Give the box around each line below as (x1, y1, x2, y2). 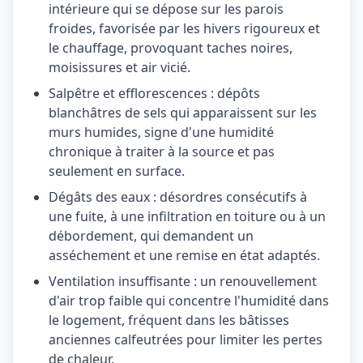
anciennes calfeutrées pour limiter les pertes (49, 331, 322, 348)
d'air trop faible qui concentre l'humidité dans (49, 292, 329, 310)
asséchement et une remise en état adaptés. (49, 246, 320, 264)
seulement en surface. (49, 162, 185, 180)
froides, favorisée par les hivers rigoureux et (49, 19, 320, 37)
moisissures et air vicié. (49, 58, 190, 76)
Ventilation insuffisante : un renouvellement (49, 272, 317, 290)
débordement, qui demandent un (49, 227, 254, 245)
